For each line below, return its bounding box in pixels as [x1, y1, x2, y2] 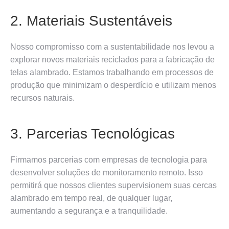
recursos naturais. [10, 93, 75, 102]
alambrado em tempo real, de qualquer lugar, [10, 193, 172, 202]
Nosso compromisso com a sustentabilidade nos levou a [10, 42, 214, 51]
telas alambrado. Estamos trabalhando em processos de [10, 67, 214, 77]
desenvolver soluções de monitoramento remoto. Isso [10, 168, 203, 177]
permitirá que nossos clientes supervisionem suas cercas [10, 180, 217, 190]
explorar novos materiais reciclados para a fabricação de [10, 55, 215, 64]
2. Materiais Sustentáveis [10, 12, 172, 29]
